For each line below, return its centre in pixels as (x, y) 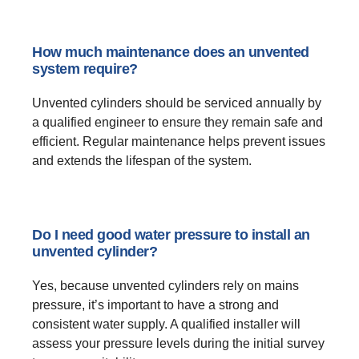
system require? (85, 69)
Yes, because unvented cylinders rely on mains (165, 286)
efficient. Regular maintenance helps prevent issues (179, 142)
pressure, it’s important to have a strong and (155, 305)
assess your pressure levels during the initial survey (178, 344)
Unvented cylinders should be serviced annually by (177, 103)
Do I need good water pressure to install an (171, 235)
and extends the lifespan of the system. (142, 161)
